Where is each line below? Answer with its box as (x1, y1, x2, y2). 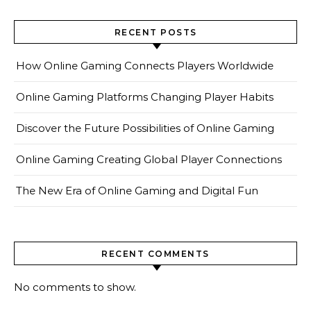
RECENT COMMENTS (101, 249, 210, 259)
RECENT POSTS (114, 27, 197, 37)
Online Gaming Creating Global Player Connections (16, 153, 282, 166)
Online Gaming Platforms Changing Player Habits (16, 90, 274, 103)
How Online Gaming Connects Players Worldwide (16, 59, 274, 72)
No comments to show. (14, 280, 136, 294)
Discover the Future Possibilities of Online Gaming (16, 121, 274, 135)
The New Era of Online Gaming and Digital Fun (16, 184, 258, 197)
